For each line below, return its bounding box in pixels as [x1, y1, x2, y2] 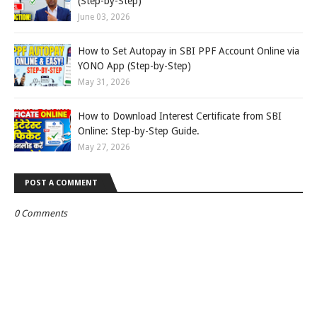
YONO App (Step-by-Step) [78, 60, 191, 71]
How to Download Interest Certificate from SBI [78, 110, 282, 122]
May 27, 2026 [78, 142, 130, 152]
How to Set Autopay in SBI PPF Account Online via [78, 45, 299, 57]
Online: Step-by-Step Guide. [78, 125, 200, 137]
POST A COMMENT [25, 178, 98, 188]
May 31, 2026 [78, 77, 130, 87]
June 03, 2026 [78, 12, 130, 22]
